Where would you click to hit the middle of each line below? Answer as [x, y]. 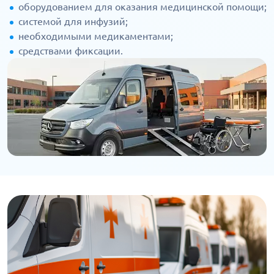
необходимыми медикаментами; [96, 36]
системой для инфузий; [73, 22]
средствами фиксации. [71, 51]
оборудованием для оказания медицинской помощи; [143, 7]
